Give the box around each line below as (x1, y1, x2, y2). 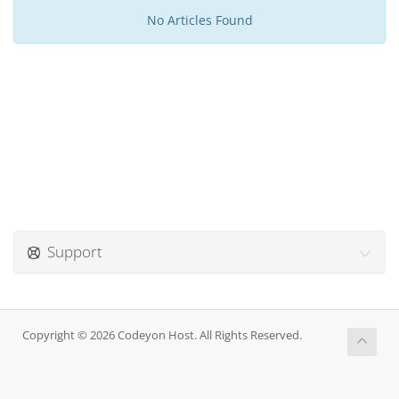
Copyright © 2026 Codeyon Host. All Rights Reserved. (22, 328, 302, 343)
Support (40, 241, 102, 262)
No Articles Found (146, 12, 253, 28)
